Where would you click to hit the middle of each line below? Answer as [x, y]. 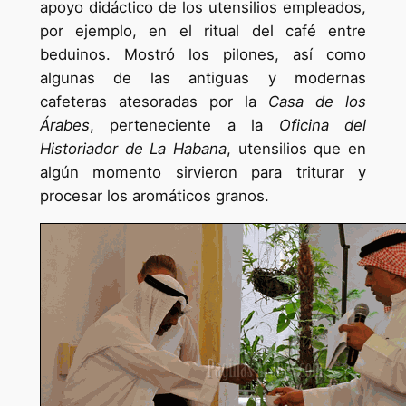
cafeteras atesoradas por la [154, 102]
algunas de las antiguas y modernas [203, 78]
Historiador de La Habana [133, 149]
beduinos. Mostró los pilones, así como [203, 55]
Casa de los [318, 102]
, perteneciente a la [184, 126]
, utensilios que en [297, 149]
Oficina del [323, 126]
